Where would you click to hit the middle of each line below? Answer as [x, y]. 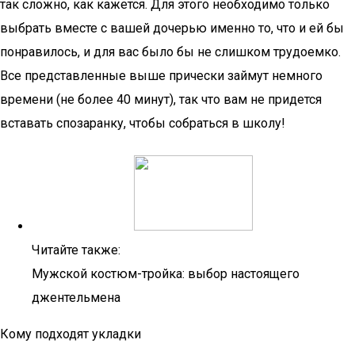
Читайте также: [76, 250]
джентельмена [76, 298]
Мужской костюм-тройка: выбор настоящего [166, 274]
